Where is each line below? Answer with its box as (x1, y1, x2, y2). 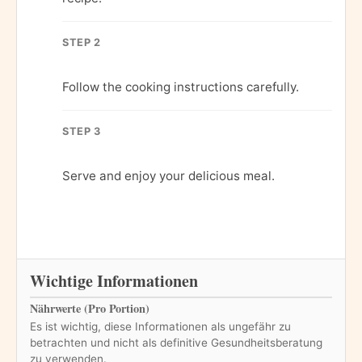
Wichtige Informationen (30, 268, 198, 293)
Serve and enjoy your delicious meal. (62, 167, 275, 183)
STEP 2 (62, 36, 101, 48)
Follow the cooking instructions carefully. (62, 78, 299, 95)
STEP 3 (62, 124, 101, 137)
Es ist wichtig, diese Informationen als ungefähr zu (30, 319, 291, 333)
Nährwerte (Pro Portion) (30, 299, 149, 317)
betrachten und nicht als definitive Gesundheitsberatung (30, 335, 322, 349)
